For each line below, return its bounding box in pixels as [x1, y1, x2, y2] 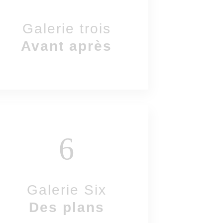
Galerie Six [26, 182, 107, 198]
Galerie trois [22, 21, 111, 36]
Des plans [28, 200, 105, 215]
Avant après [21, 38, 112, 54]
